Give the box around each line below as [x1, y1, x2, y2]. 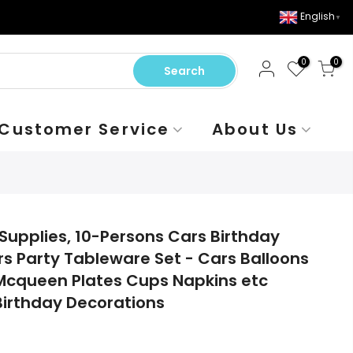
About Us [212, 118, 298, 140]
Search [163, 63, 205, 79]
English [300, 9, 335, 24]
